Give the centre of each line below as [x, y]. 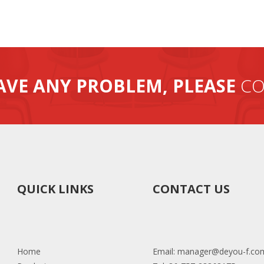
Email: [165, 251]
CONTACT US [191, 189]
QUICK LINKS [55, 189]
